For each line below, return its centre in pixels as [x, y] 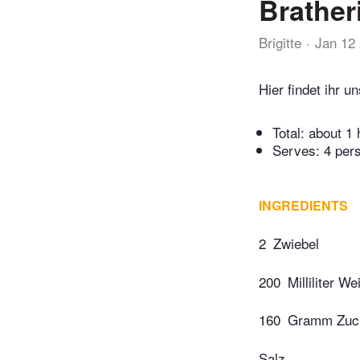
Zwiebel [296, 243]
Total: [290, 133]
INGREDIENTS [303, 206]
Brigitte [280, 42]
